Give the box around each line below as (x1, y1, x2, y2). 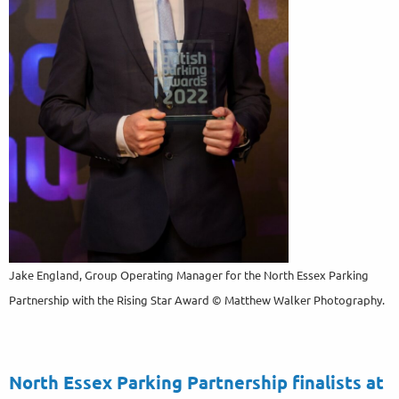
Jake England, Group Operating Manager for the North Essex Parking (9, 266, 369, 282)
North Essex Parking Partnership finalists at (9, 370, 384, 394)
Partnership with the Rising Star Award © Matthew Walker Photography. (9, 291, 385, 307)
